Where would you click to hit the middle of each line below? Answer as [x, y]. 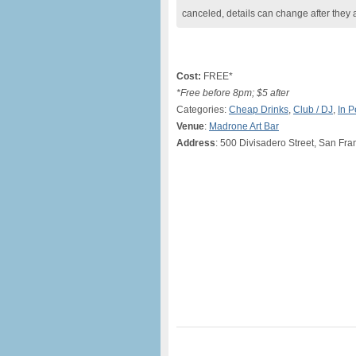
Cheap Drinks [259, 110]
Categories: [203, 110]
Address [196, 143]
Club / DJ [313, 110]
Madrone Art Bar [244, 126]
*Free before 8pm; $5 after [233, 93]
